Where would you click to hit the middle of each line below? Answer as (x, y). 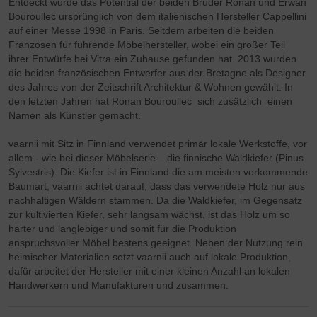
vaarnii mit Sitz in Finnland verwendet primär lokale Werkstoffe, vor (158, 144)
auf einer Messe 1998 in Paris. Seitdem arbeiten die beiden (142, 31)
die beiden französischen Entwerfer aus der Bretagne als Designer (157, 73)
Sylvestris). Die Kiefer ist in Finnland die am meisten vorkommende (158, 172)
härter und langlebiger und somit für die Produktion (123, 229)
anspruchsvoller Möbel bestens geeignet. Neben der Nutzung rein (156, 243)
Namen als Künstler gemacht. (76, 116)
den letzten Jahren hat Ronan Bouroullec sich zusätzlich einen (151, 102)
